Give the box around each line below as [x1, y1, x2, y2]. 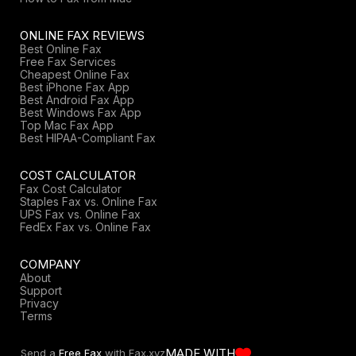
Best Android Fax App [20, 92, 134, 106]
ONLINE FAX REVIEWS [20, 27, 145, 43]
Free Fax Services [20, 54, 116, 68]
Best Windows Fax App [20, 105, 141, 119]
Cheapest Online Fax [20, 67, 130, 81]
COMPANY [20, 256, 80, 272]
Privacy [20, 296, 59, 310]
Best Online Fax [20, 41, 102, 56]
